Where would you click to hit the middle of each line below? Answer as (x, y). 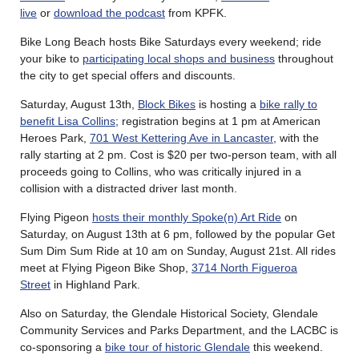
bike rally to (288, 104)
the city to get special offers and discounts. (128, 75)
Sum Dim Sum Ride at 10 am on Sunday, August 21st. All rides (178, 250)
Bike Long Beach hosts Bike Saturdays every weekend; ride (171, 41)
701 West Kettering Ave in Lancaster (182, 137)
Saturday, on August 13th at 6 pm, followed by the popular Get (177, 234)
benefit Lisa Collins (68, 121)
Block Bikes (167, 104)
